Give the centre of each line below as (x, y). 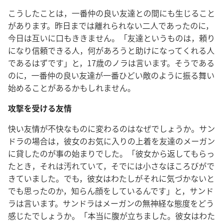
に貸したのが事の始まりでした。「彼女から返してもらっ (111, 153)
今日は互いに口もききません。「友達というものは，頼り (111, 38)
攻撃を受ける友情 (40, 108)
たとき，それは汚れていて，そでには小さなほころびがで (111, 166)
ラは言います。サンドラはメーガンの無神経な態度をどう (111, 203)
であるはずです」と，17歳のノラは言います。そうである (111, 63)
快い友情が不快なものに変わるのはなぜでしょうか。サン (111, 128)
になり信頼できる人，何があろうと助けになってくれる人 (111, 50)
